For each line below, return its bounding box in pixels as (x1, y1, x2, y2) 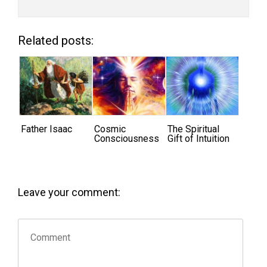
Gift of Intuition (167, 132, 229, 144)
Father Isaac (21, 123, 72, 135)
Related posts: (18, 33, 94, 48)
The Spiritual (167, 123, 219, 135)
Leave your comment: (18, 185, 120, 198)
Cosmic (94, 123, 126, 135)
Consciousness (94, 132, 159, 144)
